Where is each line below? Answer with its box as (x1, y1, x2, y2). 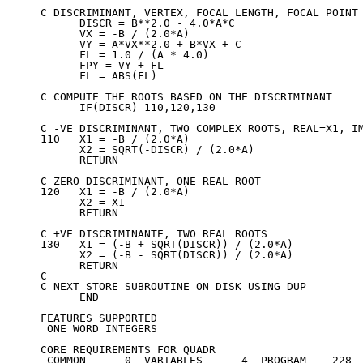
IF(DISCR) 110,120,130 (41, 101, 216, 114)
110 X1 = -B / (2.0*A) (41, 133, 190, 146)
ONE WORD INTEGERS (41, 322, 157, 335)
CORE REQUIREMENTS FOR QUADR (41, 344, 216, 357)
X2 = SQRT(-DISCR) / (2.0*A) (41, 143, 254, 156)
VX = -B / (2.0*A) (41, 28, 190, 41)
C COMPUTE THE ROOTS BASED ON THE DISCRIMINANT (41, 91, 332, 104)
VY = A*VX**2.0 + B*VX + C (41, 38, 241, 51)
